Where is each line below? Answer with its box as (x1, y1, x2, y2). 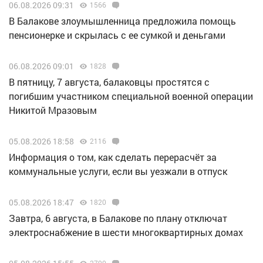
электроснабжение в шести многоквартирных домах (9, 226, 243, 239)
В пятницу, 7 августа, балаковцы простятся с (9, 76, 210, 89)
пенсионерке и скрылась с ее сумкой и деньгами (9, 29, 225, 42)
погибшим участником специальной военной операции (9, 90, 253, 103)
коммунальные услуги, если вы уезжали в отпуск (9, 165, 227, 178)
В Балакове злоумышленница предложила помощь (9, 15, 236, 28)
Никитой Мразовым (9, 104, 97, 117)
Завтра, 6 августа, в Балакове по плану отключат (9, 212, 227, 225)
